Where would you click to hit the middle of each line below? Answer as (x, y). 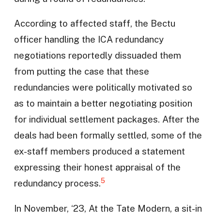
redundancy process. (57, 183)
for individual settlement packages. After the (107, 119)
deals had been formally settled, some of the (108, 135)
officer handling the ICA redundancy (89, 39)
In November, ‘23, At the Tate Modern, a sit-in (108, 208)
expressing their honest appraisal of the (97, 167)
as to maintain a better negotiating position (103, 103)
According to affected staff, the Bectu (94, 23)
